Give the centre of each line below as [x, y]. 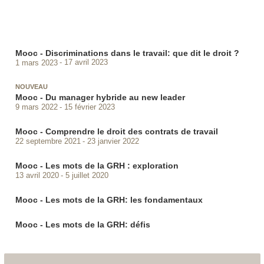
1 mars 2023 [36, 62]
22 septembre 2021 [48, 141]
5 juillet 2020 [87, 175]
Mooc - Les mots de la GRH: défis [82, 225]
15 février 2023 [90, 107]
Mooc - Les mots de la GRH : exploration [97, 166]
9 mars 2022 [36, 107]
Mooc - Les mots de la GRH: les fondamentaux [109, 200]
